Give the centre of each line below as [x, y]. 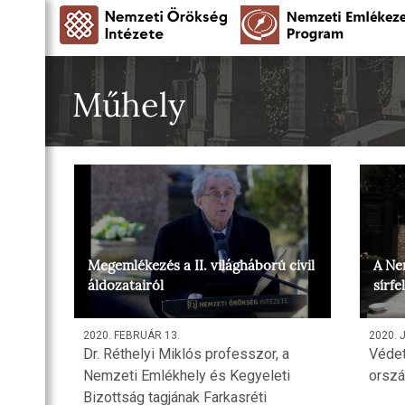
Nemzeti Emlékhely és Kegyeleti [187, 376]
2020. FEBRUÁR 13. [132, 336]
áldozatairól [126, 286]
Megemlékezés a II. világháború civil [201, 266]
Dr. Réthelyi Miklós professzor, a [186, 354]
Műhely [129, 105]
